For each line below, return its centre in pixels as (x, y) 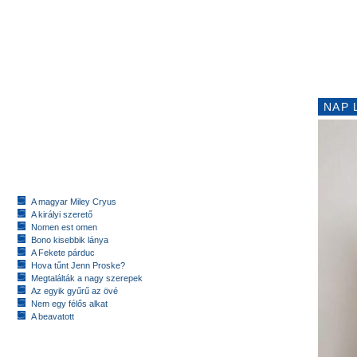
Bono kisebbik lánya (70, 240)
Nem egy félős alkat (69, 304)
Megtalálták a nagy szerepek (87, 279)
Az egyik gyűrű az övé (75, 291)
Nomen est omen (64, 228)
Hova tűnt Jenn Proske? (78, 266)
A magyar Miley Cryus (74, 202)
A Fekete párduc (63, 253)
